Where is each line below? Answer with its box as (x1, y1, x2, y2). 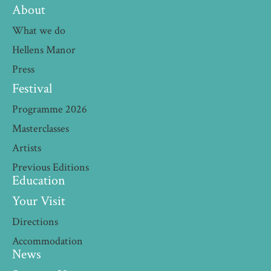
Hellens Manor (12, 43, 76, 57)
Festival (12, 80, 52, 98)
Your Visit (12, 192, 65, 211)
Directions (12, 215, 58, 229)
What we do (12, 24, 65, 38)
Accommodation (12, 234, 83, 249)
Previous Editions (12, 160, 89, 175)
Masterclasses (12, 122, 69, 136)
